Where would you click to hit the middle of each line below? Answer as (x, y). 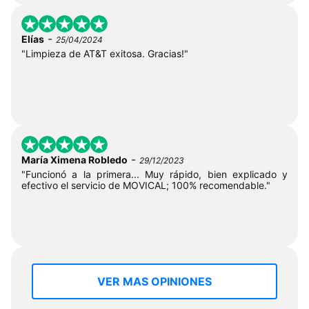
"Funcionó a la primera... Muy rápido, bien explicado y (154, 174)
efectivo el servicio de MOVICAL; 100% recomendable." (146, 185)
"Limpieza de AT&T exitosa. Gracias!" (105, 53)
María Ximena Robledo (74, 159)
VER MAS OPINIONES (154, 281)
